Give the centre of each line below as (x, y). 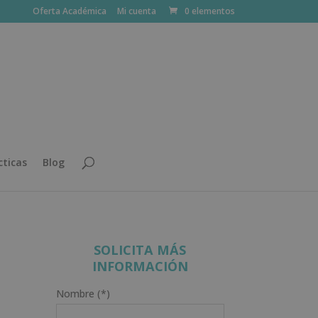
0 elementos (210, 11)
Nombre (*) (83, 294)
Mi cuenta (137, 11)
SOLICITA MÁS (140, 250)
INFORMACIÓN (140, 266)
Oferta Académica (70, 11)
